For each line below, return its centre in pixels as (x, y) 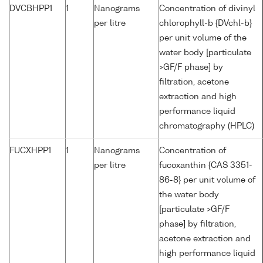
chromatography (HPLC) (207, 127)
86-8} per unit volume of (207, 181)
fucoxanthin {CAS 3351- (206, 166)
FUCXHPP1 (30, 151)
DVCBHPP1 (31, 9)
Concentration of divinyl (207, 9)
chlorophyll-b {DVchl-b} (205, 24)
